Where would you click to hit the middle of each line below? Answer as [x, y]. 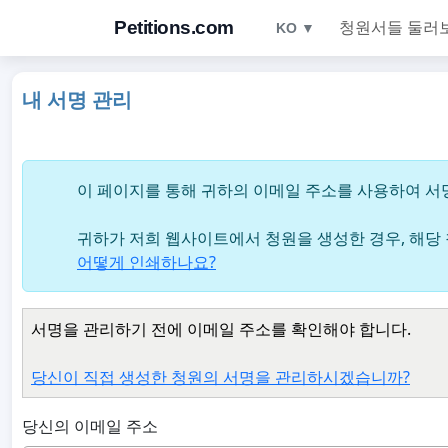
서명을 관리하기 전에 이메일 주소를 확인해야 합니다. [221, 329]
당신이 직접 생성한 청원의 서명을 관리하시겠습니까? [220, 377]
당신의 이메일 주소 [90, 426]
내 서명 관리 [77, 100]
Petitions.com [174, 27]
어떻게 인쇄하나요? [146, 262]
